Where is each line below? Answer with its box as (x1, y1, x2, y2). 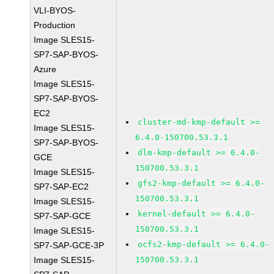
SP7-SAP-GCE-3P (34, 240, 105, 250)
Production (34, 20, 76, 30)
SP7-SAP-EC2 (34, 182, 89, 191)
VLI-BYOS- (34, 6, 76, 15)
